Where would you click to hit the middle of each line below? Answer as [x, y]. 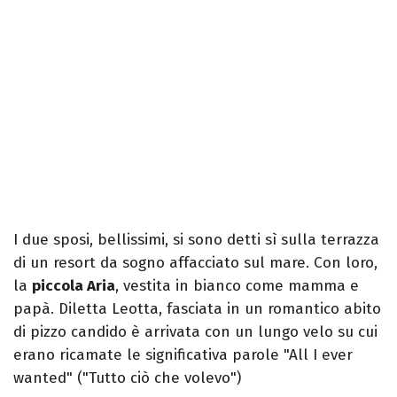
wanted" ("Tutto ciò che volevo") [127, 378]
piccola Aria [74, 286]
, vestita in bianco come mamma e [237, 286]
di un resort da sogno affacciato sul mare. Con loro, [195, 263]
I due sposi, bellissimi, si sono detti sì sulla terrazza [196, 240]
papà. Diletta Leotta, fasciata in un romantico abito [197, 309]
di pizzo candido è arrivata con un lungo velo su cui [195, 332]
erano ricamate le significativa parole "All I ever [183, 355]
